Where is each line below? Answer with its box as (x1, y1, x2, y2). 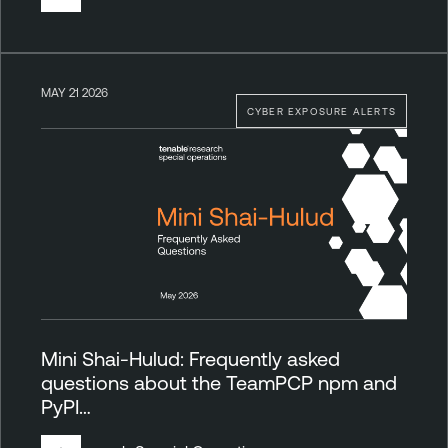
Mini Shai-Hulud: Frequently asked (41, 346, 340, 370)
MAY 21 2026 (41, 86, 108, 100)
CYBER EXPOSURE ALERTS (246, 105, 396, 118)
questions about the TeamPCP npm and (41, 370, 397, 394)
